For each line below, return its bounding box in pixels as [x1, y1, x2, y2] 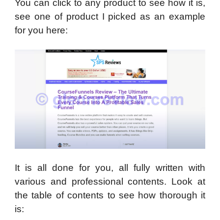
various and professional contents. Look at [15, 176, 205, 187]
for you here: [15, 25, 68, 35]
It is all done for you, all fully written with [15, 163, 205, 173]
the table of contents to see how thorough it [15, 190, 205, 201]
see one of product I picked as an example [15, 11, 205, 22]
